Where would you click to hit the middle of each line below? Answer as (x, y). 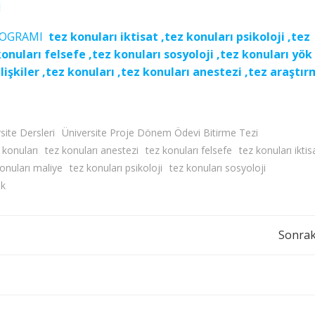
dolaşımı (104, 276)
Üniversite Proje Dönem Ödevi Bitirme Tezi (160, 133)
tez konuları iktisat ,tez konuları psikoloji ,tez (179, 37)
